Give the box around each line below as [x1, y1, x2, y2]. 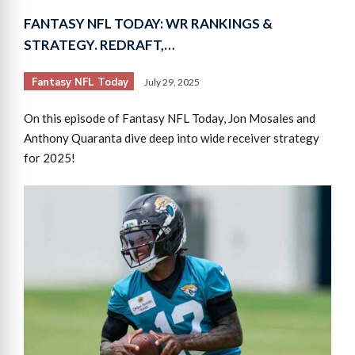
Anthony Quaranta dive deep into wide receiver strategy [24, 130, 319, 145]
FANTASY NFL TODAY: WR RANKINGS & [24, 14, 273, 32]
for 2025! [24, 150, 75, 165]
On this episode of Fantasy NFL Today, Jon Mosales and [24, 110, 315, 125]
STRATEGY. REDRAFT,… [24, 36, 174, 53]
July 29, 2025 [144, 75, 200, 88]
